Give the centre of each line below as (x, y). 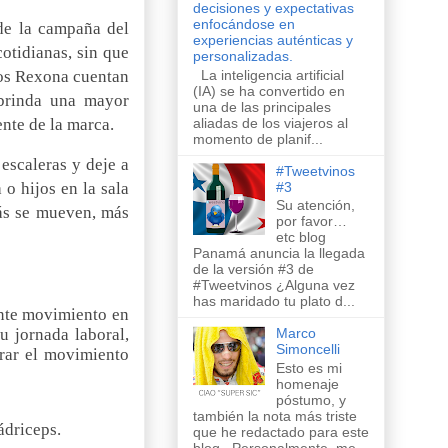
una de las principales (262, 106)
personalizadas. (243, 55)
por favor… (311, 221)
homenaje (307, 384)
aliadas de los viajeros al (270, 122)
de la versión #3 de (253, 269)
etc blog (300, 237)
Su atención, (315, 205)
